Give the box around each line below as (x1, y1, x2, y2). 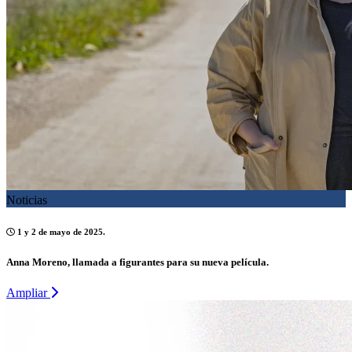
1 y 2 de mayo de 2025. (15, 226, 105, 236)
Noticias (6, 192, 47, 207)
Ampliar (6, 285, 50, 299)
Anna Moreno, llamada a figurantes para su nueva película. (6, 255, 269, 268)
